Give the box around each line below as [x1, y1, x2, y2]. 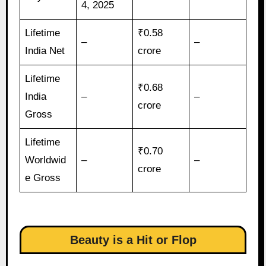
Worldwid [25, 154, 66, 166]
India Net [25, 45, 65, 56]
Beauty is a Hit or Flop [69, 233, 197, 246]
